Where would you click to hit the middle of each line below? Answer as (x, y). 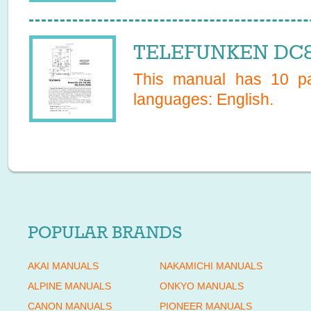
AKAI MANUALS (63, 266)
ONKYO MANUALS (202, 286)
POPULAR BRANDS (105, 233)
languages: (175, 99)
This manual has (202, 79)
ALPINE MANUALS (69, 286)
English (243, 99)
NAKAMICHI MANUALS (211, 266)
